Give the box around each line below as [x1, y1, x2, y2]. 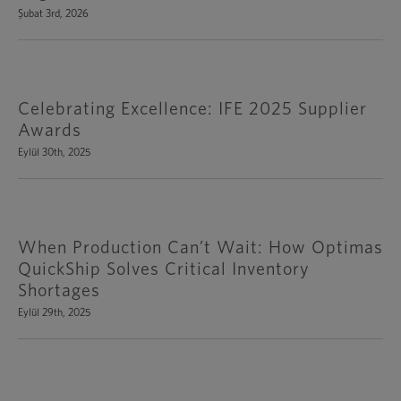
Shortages [17, 282, 100, 301]
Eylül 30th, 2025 [17, 147, 90, 158]
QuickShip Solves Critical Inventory [17, 260, 310, 279]
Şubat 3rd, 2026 [17, 8, 89, 20]
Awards [17, 122, 81, 141]
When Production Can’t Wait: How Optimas [17, 239, 383, 258]
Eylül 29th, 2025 [17, 307, 90, 319]
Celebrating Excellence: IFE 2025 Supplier [17, 100, 367, 119]
